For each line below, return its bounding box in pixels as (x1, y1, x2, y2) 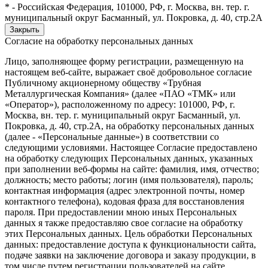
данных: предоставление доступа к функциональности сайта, (5, 239, 256, 249)
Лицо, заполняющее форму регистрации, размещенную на (5, 56, 243, 66)
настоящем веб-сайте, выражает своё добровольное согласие (5, 67, 252, 77)
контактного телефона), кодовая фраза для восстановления (5, 196, 244, 206)
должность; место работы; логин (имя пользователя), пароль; (5, 175, 253, 185)
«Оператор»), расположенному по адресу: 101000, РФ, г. (5, 99, 235, 109)
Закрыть (10, 25, 39, 34)
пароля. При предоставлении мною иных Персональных (5, 207, 237, 217)
